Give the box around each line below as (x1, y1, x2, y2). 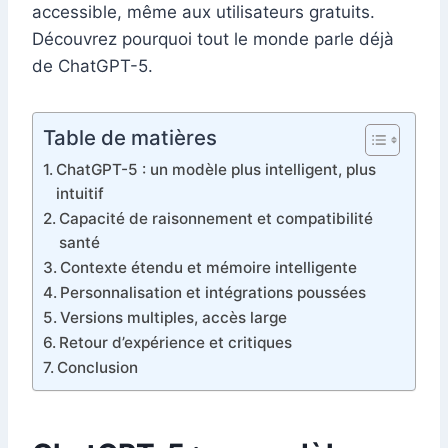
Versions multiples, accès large (60, 308, 288, 328)
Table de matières (43, 125, 217, 151)
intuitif (56, 184, 105, 204)
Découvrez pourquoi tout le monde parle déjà (32, 29, 394, 50)
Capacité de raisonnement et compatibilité (59, 209, 374, 229)
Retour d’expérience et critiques (59, 333, 293, 353)
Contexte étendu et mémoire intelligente (60, 258, 358, 278)
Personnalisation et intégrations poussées (60, 283, 367, 303)
